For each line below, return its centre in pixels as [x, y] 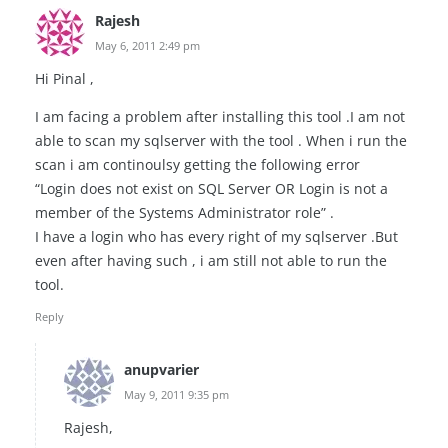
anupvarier [161, 370]
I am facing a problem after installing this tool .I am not [220, 116]
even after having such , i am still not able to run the [211, 260]
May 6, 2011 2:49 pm [147, 46]
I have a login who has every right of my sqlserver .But [216, 236]
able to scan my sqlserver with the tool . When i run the [221, 140]
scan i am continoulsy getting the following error [197, 164]
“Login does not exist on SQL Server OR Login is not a [211, 188]
